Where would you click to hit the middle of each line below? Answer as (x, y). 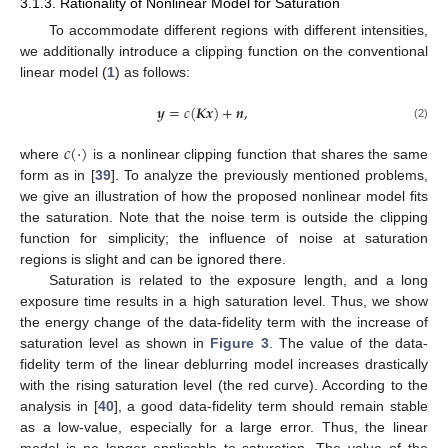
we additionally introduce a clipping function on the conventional (224, 50)
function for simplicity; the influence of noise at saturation (224, 238)
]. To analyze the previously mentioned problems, (269, 175)
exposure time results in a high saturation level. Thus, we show (224, 301)
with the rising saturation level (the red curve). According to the (224, 385)
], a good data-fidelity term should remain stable (271, 406)
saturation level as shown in (115, 343)
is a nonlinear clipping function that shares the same (258, 154)
